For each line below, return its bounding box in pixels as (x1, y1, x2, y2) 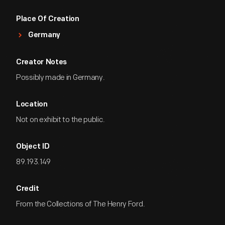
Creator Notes (16, 59, 67, 66)
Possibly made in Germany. (16, 73, 105, 82)
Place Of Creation (16, 16, 79, 23)
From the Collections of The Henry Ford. (16, 199, 145, 209)
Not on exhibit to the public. (16, 115, 105, 125)
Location (16, 101, 48, 108)
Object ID (16, 143, 50, 151)
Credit (16, 185, 39, 193)
